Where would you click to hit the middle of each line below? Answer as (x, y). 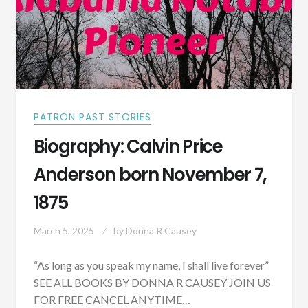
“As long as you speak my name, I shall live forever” (151, 265)
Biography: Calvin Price (128, 146)
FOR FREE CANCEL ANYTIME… (112, 299)
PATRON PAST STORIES (92, 117)
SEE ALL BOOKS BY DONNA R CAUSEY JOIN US (152, 282)
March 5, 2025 (64, 230)
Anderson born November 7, (150, 174)
